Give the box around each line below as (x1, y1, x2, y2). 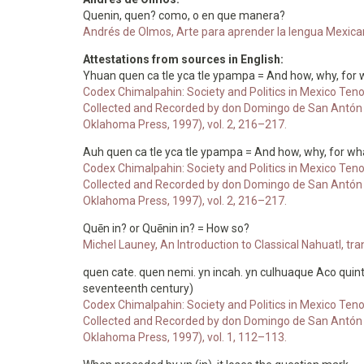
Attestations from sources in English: (83, 53, 286, 66)
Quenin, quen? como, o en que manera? (83, 9, 285, 22)
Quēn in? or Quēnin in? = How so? (83, 222, 249, 235)
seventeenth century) (83, 282, 193, 295)
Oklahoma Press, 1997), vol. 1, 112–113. (83, 331, 287, 344)
